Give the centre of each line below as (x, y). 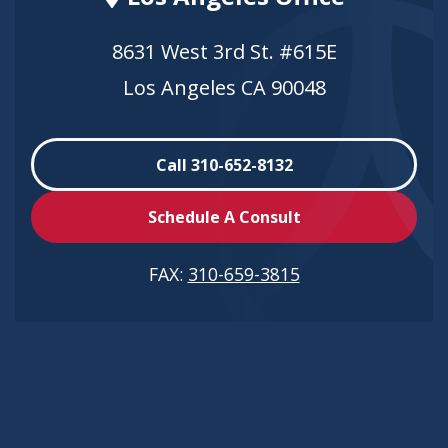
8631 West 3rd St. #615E (224, 52)
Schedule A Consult (224, 216)
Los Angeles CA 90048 (224, 88)
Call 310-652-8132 (224, 164)
